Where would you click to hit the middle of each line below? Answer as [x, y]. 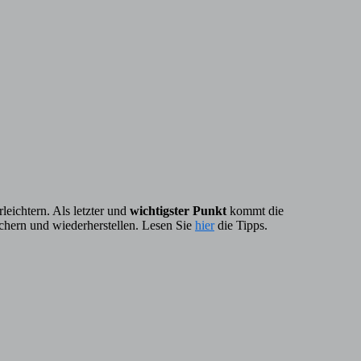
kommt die [255, 211]
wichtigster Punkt [178, 211]
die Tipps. [241, 226]
